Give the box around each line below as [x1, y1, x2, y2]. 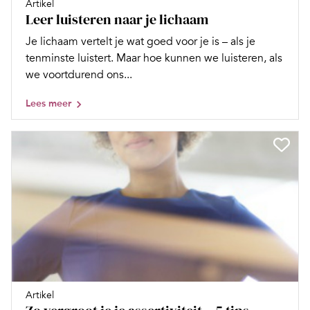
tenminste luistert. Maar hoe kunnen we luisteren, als [26, 51, 282, 66]
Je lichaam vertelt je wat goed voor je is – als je [26, 35, 255, 49]
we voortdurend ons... [26, 68, 132, 82]
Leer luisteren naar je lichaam [26, 10, 208, 30]
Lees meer [26, 98, 71, 110]
